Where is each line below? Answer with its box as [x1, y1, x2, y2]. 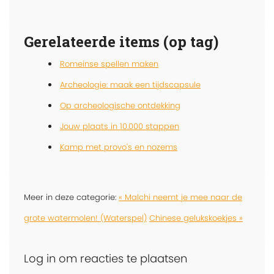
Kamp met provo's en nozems [60, 141, 177, 153]
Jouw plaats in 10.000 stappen [60, 120, 179, 132]
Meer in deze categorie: [24, 191, 119, 203]
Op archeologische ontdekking [60, 99, 180, 111]
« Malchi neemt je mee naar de [119, 191, 242, 203]
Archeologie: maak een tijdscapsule [60, 78, 201, 91]
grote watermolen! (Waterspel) [24, 212, 147, 224]
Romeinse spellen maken [60, 57, 158, 70]
